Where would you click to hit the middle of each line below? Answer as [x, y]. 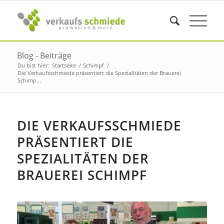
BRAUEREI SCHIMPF [82, 175]
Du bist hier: [33, 65]
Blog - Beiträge [44, 55]
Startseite [64, 65]
